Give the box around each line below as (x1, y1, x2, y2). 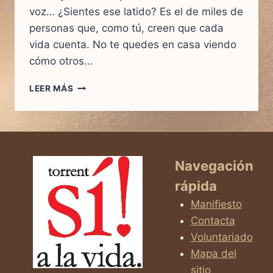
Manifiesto (190, 197, 242, 210)
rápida (175, 177, 217, 194)
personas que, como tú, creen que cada (29, 22, 224, 35)
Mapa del (190, 247, 236, 260)
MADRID (73, 144, 109, 155)
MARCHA (73, 80, 113, 91)
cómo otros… (29, 55, 93, 68)
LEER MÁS (29, 83, 74, 94)
